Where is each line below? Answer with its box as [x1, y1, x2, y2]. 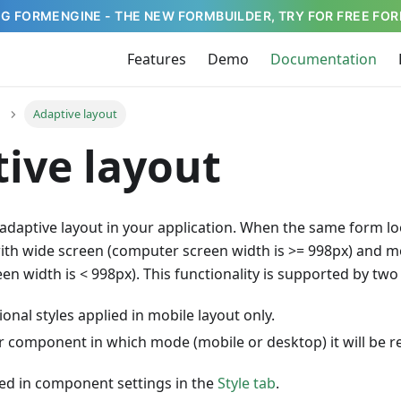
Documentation [270, 49, 377, 69]
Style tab [218, 373, 276, 394]
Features [127, 49, 186, 69]
